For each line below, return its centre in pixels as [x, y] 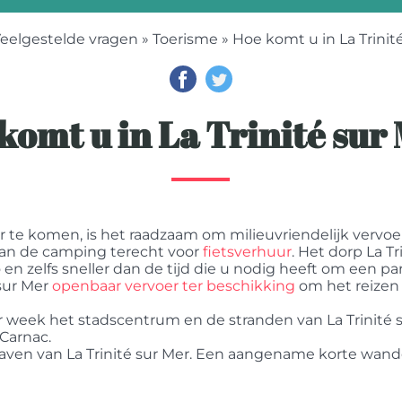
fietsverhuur [247, 252]
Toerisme [185, 39]
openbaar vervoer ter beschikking [174, 286]
